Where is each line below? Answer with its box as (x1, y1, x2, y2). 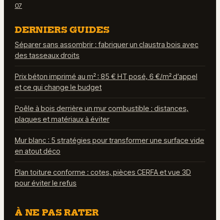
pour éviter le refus (15, 178, 77, 188)
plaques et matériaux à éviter (15, 114, 110, 124)
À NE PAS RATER (15, 207, 99, 218)
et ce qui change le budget (15, 82, 102, 92)
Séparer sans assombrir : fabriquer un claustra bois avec (15, 40, 198, 49)
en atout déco (15, 146, 60, 156)
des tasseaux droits (15, 51, 80, 60)
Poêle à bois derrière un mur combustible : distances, (15, 104, 189, 113)
